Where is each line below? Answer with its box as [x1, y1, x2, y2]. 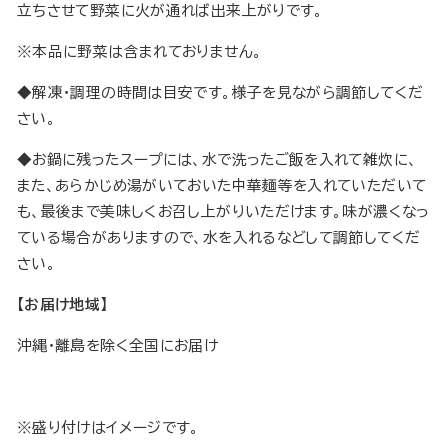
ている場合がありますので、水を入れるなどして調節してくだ [17, 230, 421, 246]
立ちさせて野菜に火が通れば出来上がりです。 [17, 3, 324, 19]
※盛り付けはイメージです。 [17, 420, 200, 436]
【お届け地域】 [17, 297, 108, 313]
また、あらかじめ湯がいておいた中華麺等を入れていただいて [17, 178, 427, 194]
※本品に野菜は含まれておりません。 [17, 44, 263, 60]
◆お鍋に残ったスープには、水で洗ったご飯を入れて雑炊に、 [17, 152, 418, 168]
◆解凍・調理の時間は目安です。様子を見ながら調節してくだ [17, 85, 424, 101]
